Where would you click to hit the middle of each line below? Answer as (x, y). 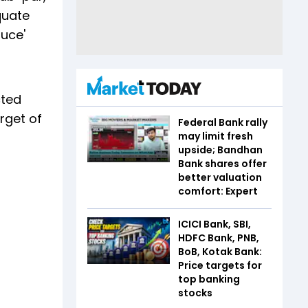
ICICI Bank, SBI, (214, 224)
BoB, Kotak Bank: (220, 252)
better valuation (220, 177)
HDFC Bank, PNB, (219, 238)
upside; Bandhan (220, 150)
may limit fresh (216, 136)
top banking (209, 279)
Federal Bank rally (223, 122)
